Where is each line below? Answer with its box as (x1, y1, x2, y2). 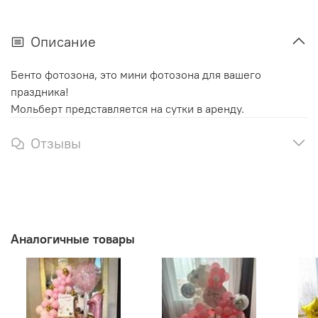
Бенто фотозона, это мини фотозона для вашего (11, 67, 261, 82)
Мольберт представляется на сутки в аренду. (11, 102, 244, 116)
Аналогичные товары (11, 230, 135, 247)
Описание (31, 33, 96, 51)
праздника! (11, 84, 69, 99)
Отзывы (31, 134, 81, 153)
